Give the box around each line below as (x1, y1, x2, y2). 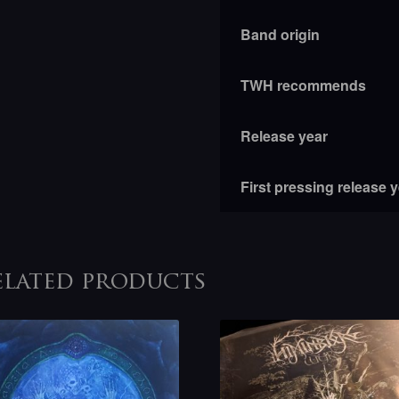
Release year (240, 125, 328, 146)
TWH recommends (240, 74, 366, 95)
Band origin (240, 23, 320, 45)
